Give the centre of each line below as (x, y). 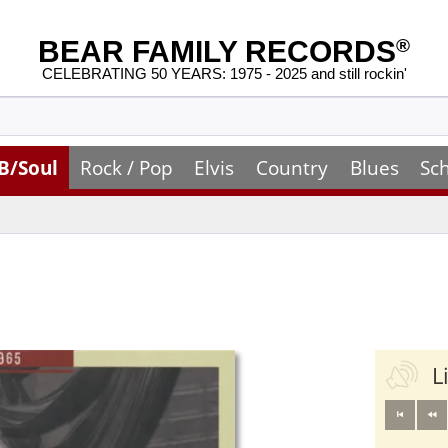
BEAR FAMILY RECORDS (217, 51)
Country (291, 167)
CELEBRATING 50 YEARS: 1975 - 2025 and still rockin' (224, 74)
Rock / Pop (126, 167)
